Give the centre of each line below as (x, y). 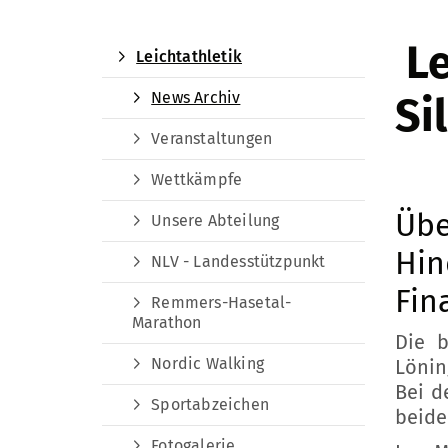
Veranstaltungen (212, 138)
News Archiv (196, 97)
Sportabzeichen (210, 404)
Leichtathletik (189, 56)
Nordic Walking (208, 363)
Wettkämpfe (197, 179)
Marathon (167, 322)
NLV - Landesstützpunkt (238, 261)
